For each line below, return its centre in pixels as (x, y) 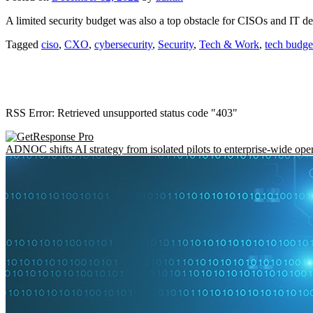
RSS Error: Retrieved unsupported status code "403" (122, 112)
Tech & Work (229, 44)
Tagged (23, 44)
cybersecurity (123, 44)
